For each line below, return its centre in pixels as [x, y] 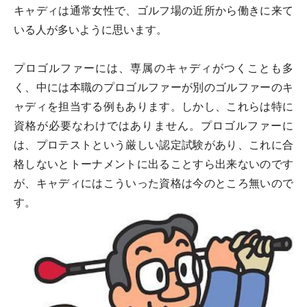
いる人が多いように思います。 [90, 30]
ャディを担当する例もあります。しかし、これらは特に [153, 107]
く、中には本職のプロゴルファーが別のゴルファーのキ [153, 87]
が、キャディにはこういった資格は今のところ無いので [153, 183]
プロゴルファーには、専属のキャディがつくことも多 [153, 68]
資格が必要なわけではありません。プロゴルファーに [153, 126]
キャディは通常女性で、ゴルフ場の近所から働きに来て [153, 11]
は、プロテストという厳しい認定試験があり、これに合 [153, 145]
